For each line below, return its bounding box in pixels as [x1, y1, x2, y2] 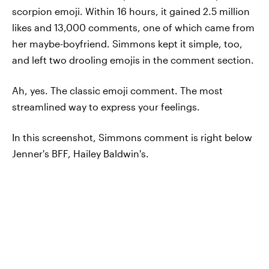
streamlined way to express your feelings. [12, 101, 200, 112]
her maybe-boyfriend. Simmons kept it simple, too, [12, 38, 243, 49]
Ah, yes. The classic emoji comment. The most [12, 85, 223, 96]
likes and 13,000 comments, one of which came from [12, 22, 255, 33]
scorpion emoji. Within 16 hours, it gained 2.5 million [12, 5, 250, 17]
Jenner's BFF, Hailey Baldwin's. [12, 148, 149, 159]
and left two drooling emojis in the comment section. [12, 54, 254, 65]
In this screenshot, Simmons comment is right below [12, 131, 252, 143]
